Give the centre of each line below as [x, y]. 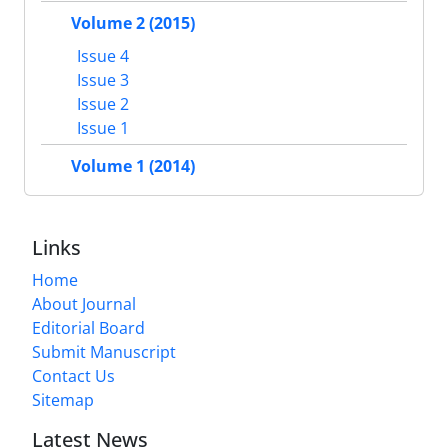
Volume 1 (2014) [133, 166]
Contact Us [73, 376]
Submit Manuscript [104, 352]
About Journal [84, 304]
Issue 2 [101, 104]
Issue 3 [101, 80]
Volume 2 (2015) [133, 23]
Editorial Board [88, 328]
